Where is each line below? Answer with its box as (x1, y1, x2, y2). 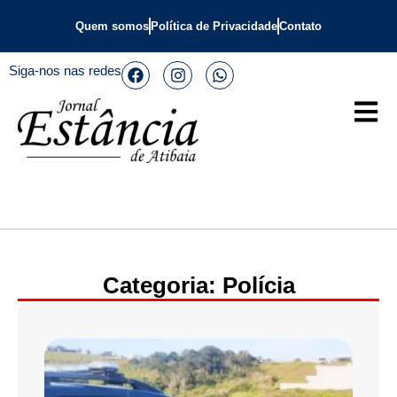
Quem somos (75, 19, 149, 33)
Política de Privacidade (151, 19, 277, 33)
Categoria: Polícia (102, 272, 295, 300)
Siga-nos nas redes (9, 63, 121, 78)
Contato (279, 19, 322, 33)
